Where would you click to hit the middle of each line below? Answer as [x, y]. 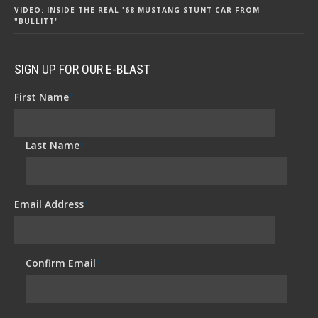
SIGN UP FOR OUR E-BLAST [82, 69]
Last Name [53, 145]
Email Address [49, 204]
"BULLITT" [37, 21]
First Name [42, 97]
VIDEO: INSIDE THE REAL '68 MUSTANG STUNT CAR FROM [137, 10]
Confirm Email [61, 263]
